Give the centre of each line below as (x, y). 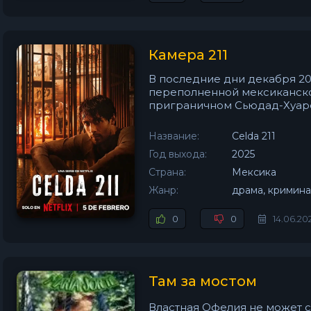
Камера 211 (188, 55)
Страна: (167, 172)
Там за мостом (203, 281)
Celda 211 (254, 136)
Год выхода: (178, 154)
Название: (174, 136)
